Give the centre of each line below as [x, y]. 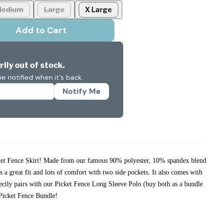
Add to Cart [41, 31]
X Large [99, 10]
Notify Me [82, 91]
